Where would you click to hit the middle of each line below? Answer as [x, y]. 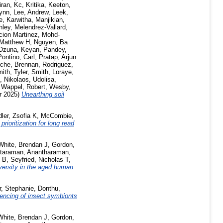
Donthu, [49, 188]
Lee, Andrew [31, 12]
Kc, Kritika [29, 5]
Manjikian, [50, 20]
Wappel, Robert [23, 87]
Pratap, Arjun [57, 57]
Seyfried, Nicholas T [40, 159]
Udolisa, [45, 80]
